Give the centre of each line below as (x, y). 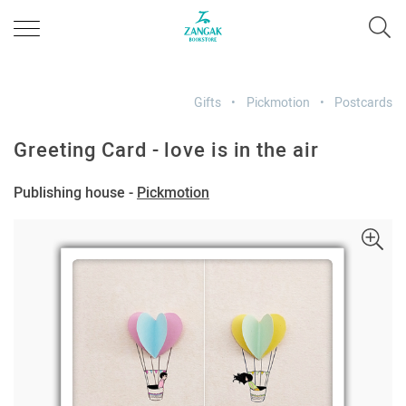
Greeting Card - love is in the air (166, 150)
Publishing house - (75, 193)
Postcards (363, 102)
